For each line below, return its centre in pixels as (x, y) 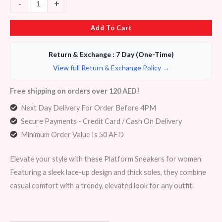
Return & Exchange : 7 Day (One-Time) (111, 55)
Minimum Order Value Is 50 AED (72, 135)
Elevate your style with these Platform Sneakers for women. (106, 159)
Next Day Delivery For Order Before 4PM (88, 108)
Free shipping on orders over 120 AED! (75, 91)
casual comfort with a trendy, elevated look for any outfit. (102, 185)
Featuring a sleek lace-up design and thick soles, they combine (108, 172)
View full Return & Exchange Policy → (111, 68)
